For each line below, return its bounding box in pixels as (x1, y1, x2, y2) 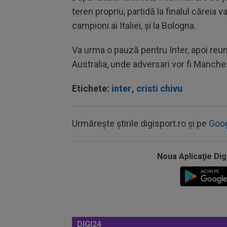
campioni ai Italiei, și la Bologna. (72, 20, 196, 31)
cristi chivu (136, 83, 182, 94)
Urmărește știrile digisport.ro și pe (72, 118, 209, 129)
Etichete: (72, 83, 111, 94)
